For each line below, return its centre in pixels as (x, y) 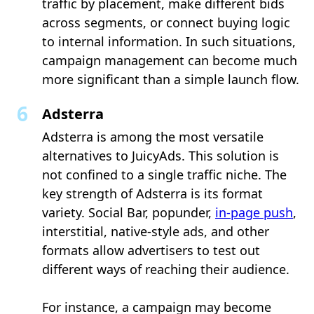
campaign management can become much (170, 60)
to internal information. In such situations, (169, 41)
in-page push (254, 212)
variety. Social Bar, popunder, (129, 212)
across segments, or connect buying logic (166, 22)
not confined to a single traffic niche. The (164, 174)
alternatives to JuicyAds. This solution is (161, 155)
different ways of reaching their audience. (166, 269)
